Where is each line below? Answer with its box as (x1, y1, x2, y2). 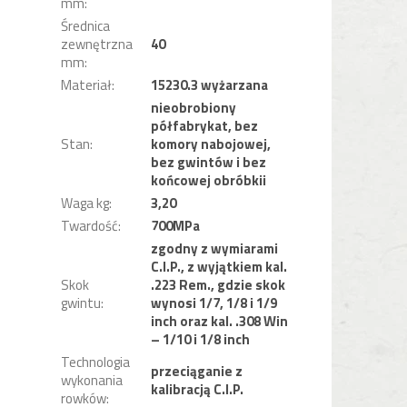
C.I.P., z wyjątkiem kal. (151, 256, 288, 278)
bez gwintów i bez (151, 152, 267, 174)
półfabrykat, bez (151, 115, 259, 137)
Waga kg (61, 193, 110, 214)
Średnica (61, 15, 111, 37)
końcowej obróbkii (151, 170, 267, 192)
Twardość (61, 215, 119, 237)
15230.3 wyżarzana (151, 74, 269, 96)
